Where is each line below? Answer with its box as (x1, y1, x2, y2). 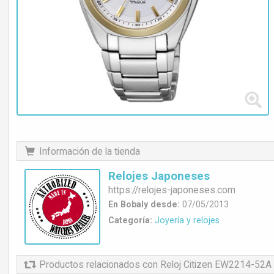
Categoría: (108, 215, 152, 225)
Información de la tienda (39, 145, 140, 157)
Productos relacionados (39, 259, 140, 271)
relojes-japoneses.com (138, 183, 235, 196)
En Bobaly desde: (108, 199, 180, 209)
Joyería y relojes (155, 215, 220, 225)
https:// (108, 183, 138, 196)
